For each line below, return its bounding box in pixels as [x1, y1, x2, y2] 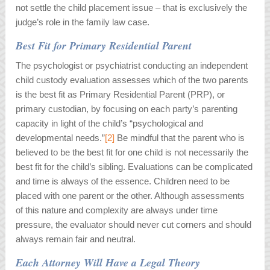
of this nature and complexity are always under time [16, 205, 218, 216]
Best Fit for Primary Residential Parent [16, 38, 192, 54]
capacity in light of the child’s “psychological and [16, 118, 204, 129]
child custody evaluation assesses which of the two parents [16, 75, 249, 86]
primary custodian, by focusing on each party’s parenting [16, 104, 238, 115]
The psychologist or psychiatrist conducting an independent [16, 60, 248, 71]
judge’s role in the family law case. [16, 17, 150, 28]
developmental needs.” [16, 133, 105, 143]
